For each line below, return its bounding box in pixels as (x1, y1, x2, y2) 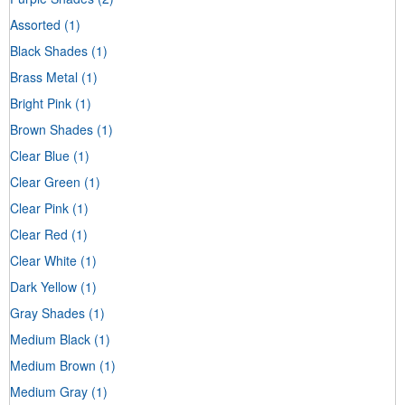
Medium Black (10, 330, 90, 349)
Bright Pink (10, 94, 71, 113)
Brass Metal (10, 68, 78, 87)
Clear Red (10, 225, 68, 244)
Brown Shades (10, 120, 93, 139)
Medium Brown (10, 356, 96, 375)
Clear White (10, 251, 77, 270)
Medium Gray (10, 382, 88, 401)
